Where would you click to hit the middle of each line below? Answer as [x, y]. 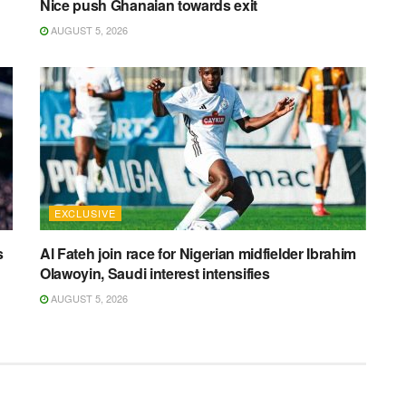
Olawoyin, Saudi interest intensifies [155, 274]
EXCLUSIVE [85, 213]
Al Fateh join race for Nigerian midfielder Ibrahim [198, 254]
